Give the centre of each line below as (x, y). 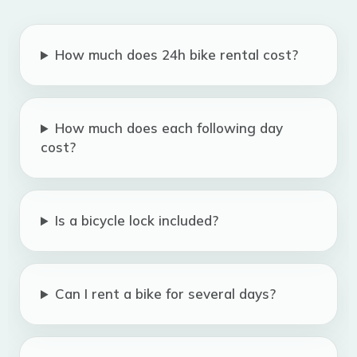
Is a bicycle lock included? (137, 221)
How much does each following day (169, 128)
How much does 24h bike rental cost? (177, 55)
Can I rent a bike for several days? (166, 294)
